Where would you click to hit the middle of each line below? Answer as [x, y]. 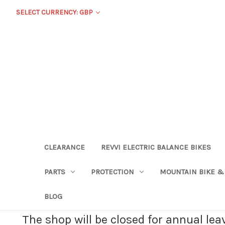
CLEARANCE [65, 147]
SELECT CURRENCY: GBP [55, 12]
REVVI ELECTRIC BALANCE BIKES [156, 147]
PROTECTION [112, 172]
